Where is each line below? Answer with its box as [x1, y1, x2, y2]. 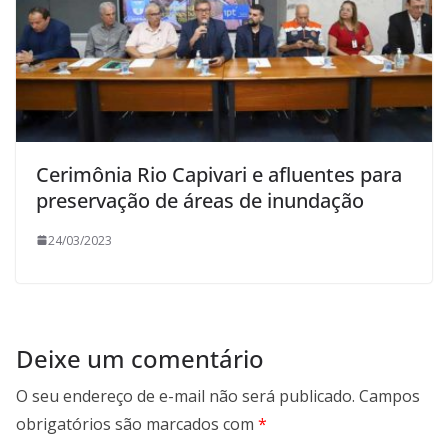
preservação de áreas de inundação [36, 186, 364, 214]
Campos [359, 384, 420, 407]
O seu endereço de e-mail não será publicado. [16, 384, 355, 407]
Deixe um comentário [16, 341, 264, 375]
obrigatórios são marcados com [16, 412, 258, 435]
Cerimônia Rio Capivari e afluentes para [36, 160, 402, 188]
